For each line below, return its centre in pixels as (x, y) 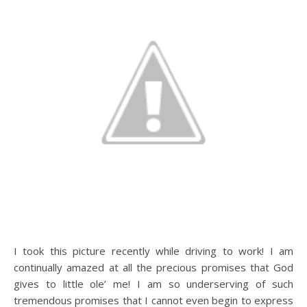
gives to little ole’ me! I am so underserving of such (153, 284)
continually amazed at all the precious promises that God (153, 267)
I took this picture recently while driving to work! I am (153, 251)
